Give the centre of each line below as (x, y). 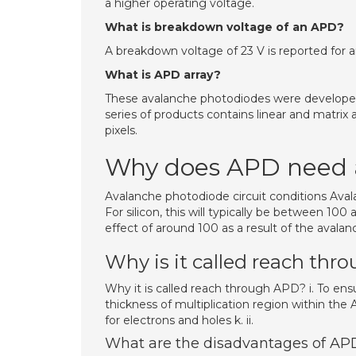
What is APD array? (163, 75)
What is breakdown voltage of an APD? (224, 27)
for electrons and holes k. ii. (179, 320)
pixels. (121, 130)
